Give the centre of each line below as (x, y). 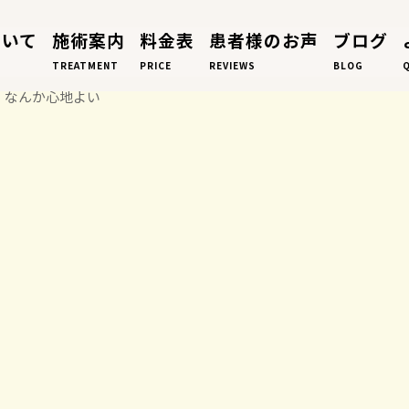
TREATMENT (85, 65)
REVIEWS (232, 65)
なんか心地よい (52, 97)
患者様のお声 (263, 40)
